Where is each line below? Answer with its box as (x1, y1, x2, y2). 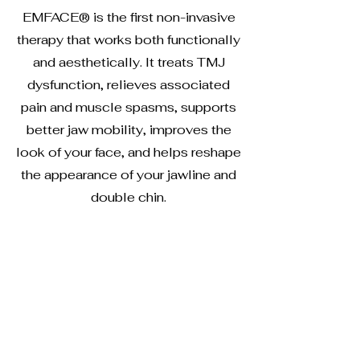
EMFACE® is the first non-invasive (22, 9, 235, 26)
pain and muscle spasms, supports (21, 99, 236, 116)
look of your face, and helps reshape (16, 144, 241, 161)
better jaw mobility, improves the (26, 121, 231, 138)
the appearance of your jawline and (21, 166, 236, 183)
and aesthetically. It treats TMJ (32, 54, 225, 71)
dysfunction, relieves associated (27, 76, 230, 93)
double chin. (91, 189, 166, 206)
